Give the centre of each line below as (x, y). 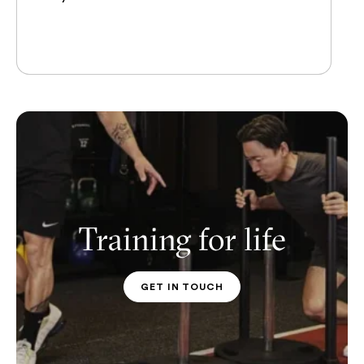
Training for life (182, 239)
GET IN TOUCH (182, 286)
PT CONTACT (219, 292)
